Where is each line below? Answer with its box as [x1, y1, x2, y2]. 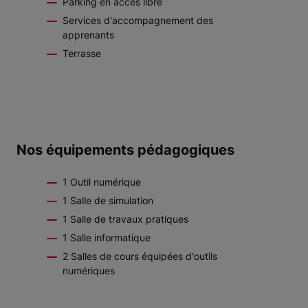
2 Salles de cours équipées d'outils [63, 250, 217, 263]
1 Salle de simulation [63, 195, 153, 207]
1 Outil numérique [63, 176, 141, 188]
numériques [63, 265, 115, 277]
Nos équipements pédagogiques [16, 142, 234, 159]
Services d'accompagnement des [63, 14, 213, 27]
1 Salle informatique [63, 232, 151, 244]
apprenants [63, 29, 114, 41]
